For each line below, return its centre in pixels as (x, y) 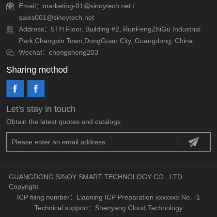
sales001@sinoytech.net (57, 18)
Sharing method (37, 70)
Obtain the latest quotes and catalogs (64, 122)
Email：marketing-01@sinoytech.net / (77, 6)
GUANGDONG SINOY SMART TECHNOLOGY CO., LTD (96, 177)
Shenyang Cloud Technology (139, 208)
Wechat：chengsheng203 (59, 53)
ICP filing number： (46, 197)
